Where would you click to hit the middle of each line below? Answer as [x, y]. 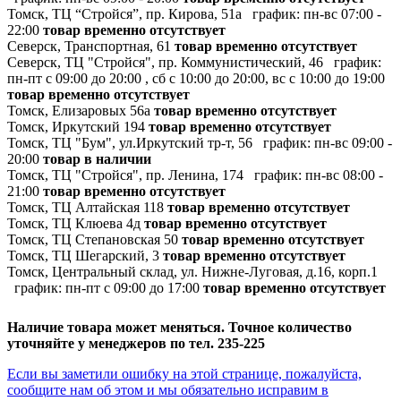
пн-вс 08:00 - [344, 175]
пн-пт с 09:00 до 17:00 [132, 287]
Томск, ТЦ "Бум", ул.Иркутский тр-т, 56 [130, 142]
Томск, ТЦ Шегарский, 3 [83, 255]
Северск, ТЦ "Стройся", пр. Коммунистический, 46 [165, 62]
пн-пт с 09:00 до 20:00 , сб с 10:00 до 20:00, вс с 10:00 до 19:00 [196, 78]
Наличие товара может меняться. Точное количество [179, 327]
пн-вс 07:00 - [342, 13]
